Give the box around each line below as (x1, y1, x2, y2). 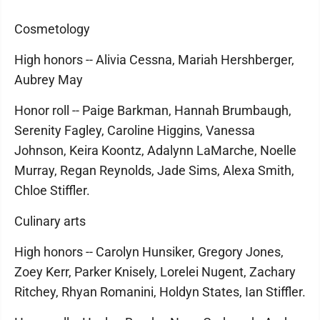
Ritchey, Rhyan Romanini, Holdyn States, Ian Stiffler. (14, 284, 306, 299)
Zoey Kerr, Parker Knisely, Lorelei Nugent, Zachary (14, 264, 296, 279)
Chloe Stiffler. (14, 182, 90, 198)
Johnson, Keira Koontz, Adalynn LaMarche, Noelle (14, 142, 296, 158)
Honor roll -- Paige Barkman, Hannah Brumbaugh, (14, 102, 291, 118)
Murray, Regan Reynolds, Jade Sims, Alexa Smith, (14, 162, 294, 178)
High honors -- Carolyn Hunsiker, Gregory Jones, (14, 244, 284, 259)
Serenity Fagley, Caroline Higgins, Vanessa (14, 122, 255, 138)
